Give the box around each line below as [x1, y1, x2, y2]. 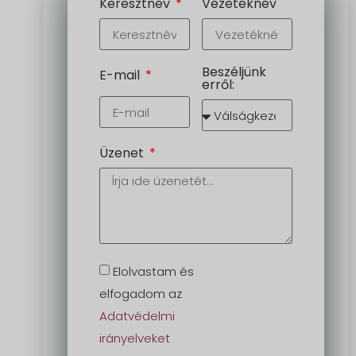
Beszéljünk [201, 63, 266, 81]
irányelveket [99, 330, 170, 347]
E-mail [99, 66, 143, 84]
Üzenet [99, 144, 147, 162]
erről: [201, 75, 234, 94]
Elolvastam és [112, 263, 194, 281]
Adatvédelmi [99, 308, 175, 325]
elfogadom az [99, 285, 182, 303]
